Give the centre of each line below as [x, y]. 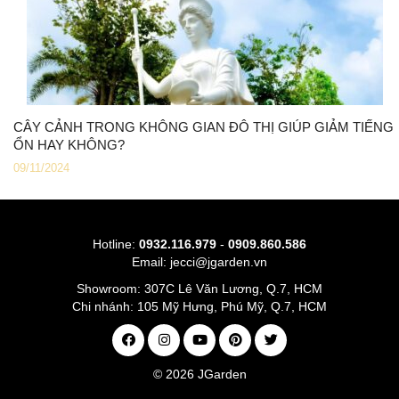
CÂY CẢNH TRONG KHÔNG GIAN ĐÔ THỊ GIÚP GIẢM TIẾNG [204, 126]
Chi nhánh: [105, 306]
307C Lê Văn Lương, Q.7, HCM [233, 288]
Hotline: [116, 244]
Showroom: [110, 288]
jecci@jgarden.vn [219, 261]
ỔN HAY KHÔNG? [69, 144]
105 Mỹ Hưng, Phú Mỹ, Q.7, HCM [232, 306]
